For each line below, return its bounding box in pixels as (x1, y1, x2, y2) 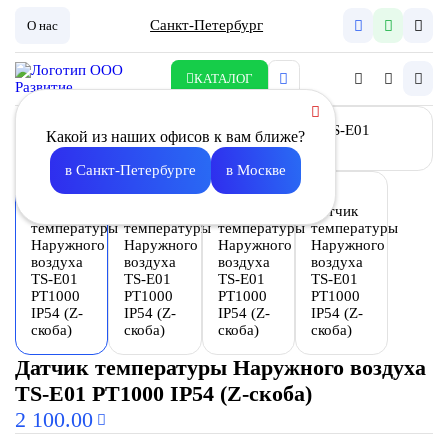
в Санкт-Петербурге (64, 162, 196, 179)
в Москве (225, 162, 286, 179)
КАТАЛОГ (193, 70, 253, 86)
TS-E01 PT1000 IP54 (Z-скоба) (14, 381, 312, 407)
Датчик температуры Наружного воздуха (14, 355, 426, 381)
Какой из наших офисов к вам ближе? (45, 127, 305, 147)
